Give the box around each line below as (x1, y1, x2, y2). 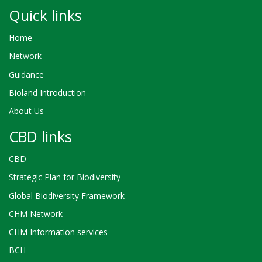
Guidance (9, 68, 44, 80)
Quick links (9, 5, 82, 25)
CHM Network (9, 208, 63, 219)
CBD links (9, 126, 72, 146)
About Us (9, 105, 44, 117)
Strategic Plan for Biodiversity (9, 171, 120, 183)
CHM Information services (9, 226, 108, 237)
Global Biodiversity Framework (9, 189, 125, 201)
